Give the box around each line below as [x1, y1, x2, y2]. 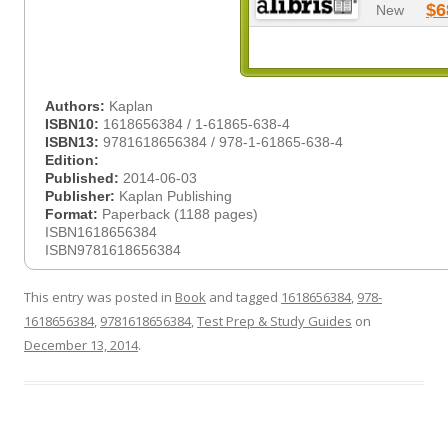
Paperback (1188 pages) [102, 206, 258, 222]
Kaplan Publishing [119, 188, 232, 204]
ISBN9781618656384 [45, 242, 181, 258]
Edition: [45, 152, 99, 168]
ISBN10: [45, 116, 103, 132]
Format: [45, 206, 102, 222]
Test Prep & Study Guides [197, 312, 352, 330]
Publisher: [45, 188, 119, 204]
